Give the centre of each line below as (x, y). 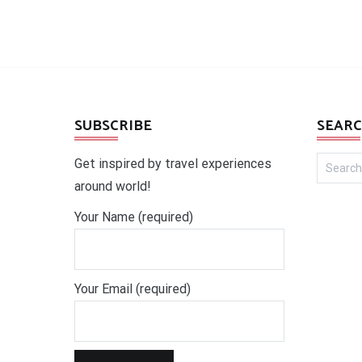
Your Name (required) (134, 217)
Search (335, 160)
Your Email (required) (133, 289)
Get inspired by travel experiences (173, 164)
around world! (113, 186)
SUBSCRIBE (113, 126)
